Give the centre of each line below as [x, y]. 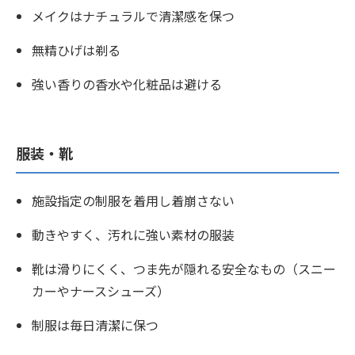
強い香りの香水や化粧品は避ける [127, 84]
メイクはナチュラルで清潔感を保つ [133, 15]
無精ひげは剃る [76, 50]
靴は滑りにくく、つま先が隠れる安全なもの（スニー [184, 268]
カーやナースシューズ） [101, 290]
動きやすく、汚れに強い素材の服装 [133, 234]
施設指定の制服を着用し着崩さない [133, 200]
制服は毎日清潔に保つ [95, 324]
